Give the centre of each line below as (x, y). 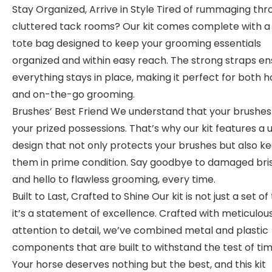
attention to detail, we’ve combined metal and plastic (140, 230)
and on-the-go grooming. (73, 94)
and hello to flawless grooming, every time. (114, 179)
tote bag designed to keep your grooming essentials (137, 43)
